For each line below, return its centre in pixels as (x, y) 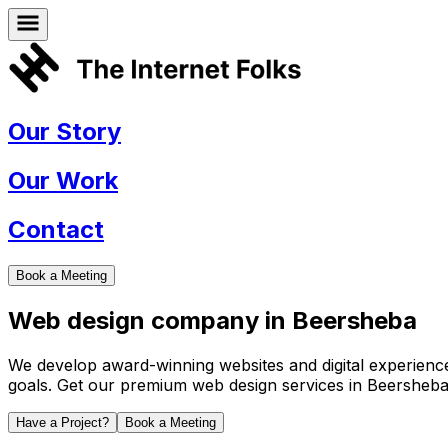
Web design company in (150, 321)
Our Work (63, 181)
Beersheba (354, 321)
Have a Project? (62, 422)
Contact (56, 230)
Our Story (64, 132)
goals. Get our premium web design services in (187, 384)
